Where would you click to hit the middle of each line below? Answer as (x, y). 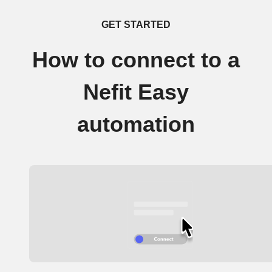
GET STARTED (136, 25)
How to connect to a (136, 60)
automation (136, 124)
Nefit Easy (136, 92)
